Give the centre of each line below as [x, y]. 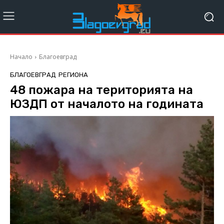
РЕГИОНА [73, 75]
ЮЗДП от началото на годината [107, 104]
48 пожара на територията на [101, 90]
